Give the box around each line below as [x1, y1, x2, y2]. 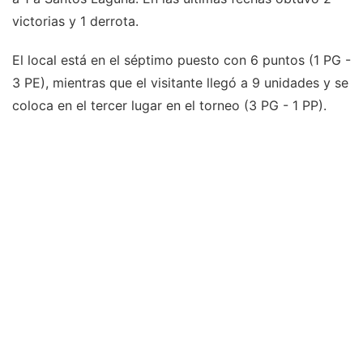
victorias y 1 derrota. [12, 13, 139, 30]
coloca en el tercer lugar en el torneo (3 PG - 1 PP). [12, 97, 327, 114]
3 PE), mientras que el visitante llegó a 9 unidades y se [12, 75, 348, 92]
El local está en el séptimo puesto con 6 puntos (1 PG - [12, 52, 351, 69]
